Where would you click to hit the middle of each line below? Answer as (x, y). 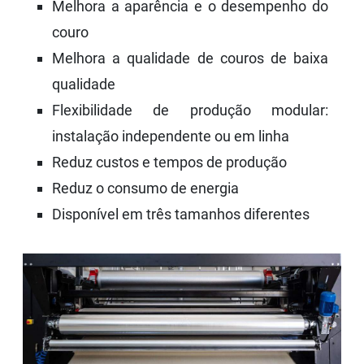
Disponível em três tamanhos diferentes (181, 214)
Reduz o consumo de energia (145, 188)
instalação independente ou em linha (171, 136)
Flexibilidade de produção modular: (190, 110)
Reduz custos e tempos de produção (169, 162)
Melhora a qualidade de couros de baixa (190, 58)
